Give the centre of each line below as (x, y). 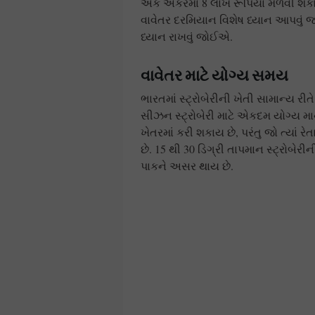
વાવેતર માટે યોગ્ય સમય (214, 75)
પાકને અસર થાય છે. (187, 166)
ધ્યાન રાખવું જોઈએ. (187, 37)
